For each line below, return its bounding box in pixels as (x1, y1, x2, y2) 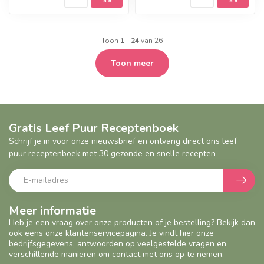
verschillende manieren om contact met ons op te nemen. (9, 248, 224, 260)
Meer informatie (9, 202, 96, 219)
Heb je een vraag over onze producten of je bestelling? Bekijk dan (9, 216, 255, 228)
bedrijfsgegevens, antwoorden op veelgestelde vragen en (9, 237, 226, 249)
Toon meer (110, 57, 154, 69)
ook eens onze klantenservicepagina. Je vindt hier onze (9, 227, 214, 239)
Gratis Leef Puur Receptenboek (9, 120, 179, 136)
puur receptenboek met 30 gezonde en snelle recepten (9, 147, 216, 159)
